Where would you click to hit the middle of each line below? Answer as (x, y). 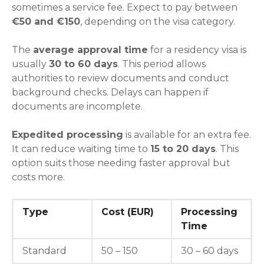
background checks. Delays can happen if (110, 92)
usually (30, 64)
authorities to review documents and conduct (121, 78)
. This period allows (162, 64)
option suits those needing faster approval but (121, 163)
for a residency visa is (197, 49)
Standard (44, 250)
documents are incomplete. (77, 106)
